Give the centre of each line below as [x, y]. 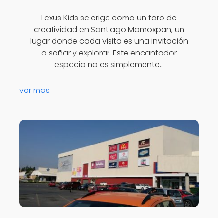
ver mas [35, 90]
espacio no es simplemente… [109, 65]
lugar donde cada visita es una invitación [109, 41]
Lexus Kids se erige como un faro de [109, 18]
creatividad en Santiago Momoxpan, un [109, 30]
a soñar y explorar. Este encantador [109, 53]
